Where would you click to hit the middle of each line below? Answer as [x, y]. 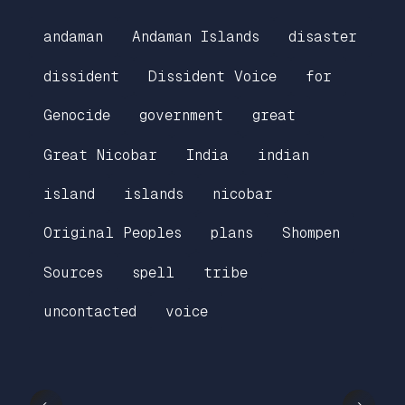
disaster [323, 37]
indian [283, 155]
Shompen [311, 233]
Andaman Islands [196, 37]
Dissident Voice [212, 76]
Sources [73, 272]
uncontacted [90, 312]
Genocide [77, 116]
